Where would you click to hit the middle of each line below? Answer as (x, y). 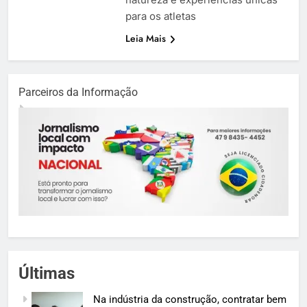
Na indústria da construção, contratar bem (189, 299)
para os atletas (160, 16)
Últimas (47, 273)
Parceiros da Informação (78, 92)
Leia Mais (145, 38)
